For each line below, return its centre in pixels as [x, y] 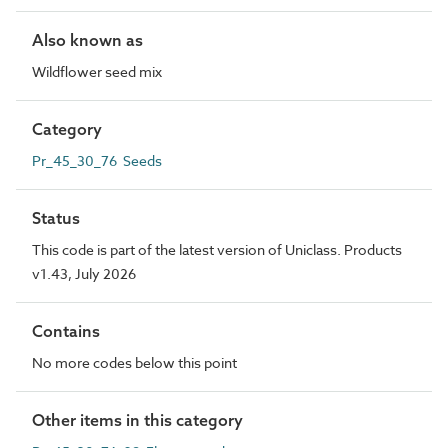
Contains [66, 330]
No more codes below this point [134, 362]
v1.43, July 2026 [84, 273]
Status [56, 217]
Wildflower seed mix [97, 71]
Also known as [87, 39]
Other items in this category [137, 419]
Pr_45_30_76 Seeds [97, 160]
